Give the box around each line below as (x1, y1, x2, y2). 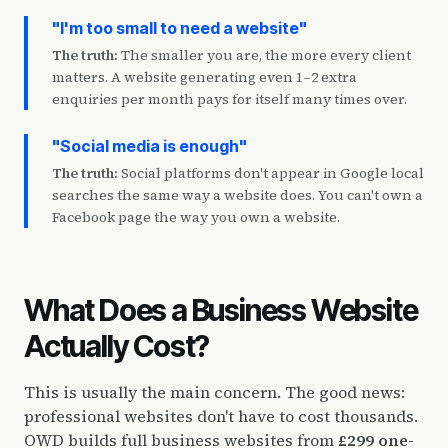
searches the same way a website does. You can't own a (52, 185, 423, 205)
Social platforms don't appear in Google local (121, 163, 424, 183)
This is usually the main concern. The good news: (24, 381, 405, 403)
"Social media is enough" (52, 136, 247, 156)
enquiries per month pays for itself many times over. (52, 89, 407, 109)
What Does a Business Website (24, 292, 418, 328)
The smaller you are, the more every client (121, 45, 411, 65)
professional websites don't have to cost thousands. (24, 405, 418, 427)
